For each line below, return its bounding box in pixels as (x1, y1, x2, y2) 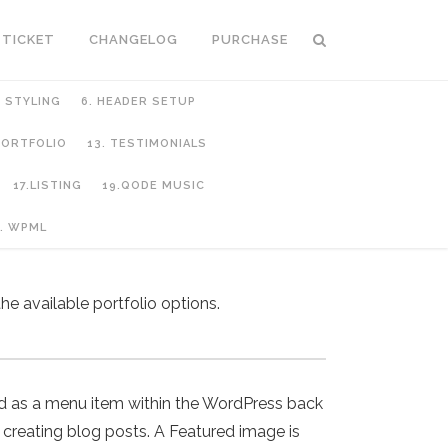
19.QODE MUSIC (102, 179, 205, 192)
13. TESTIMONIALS (86, 137, 207, 150)
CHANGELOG (89, 32, 178, 47)
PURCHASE (212, 32, 288, 47)
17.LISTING (13, 179, 82, 192)
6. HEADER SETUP (80, 95, 196, 108)
